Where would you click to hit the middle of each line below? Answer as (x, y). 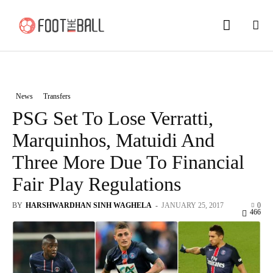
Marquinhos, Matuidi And (113, 140)
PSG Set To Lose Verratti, (113, 118)
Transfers (57, 96)
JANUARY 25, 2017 (193, 205)
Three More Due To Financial (128, 162)
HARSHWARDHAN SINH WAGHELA (89, 205)
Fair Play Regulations (97, 184)
